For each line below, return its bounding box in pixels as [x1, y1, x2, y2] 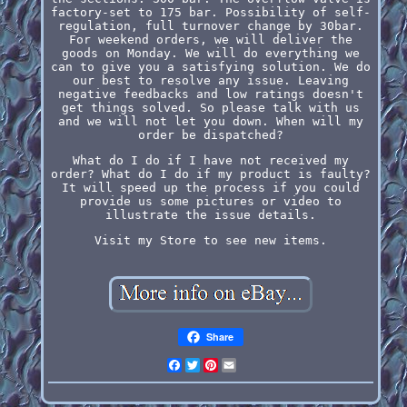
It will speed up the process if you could [61, 180, 360, 194]
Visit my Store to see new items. [94, 233, 327, 247]
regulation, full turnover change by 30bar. [57, 18, 363, 33]
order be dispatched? [137, 127, 283, 142]
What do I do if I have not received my [72, 153, 349, 167]
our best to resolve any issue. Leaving [72, 73, 349, 87]
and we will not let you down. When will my [57, 114, 363, 128]
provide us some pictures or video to [79, 194, 342, 208]
